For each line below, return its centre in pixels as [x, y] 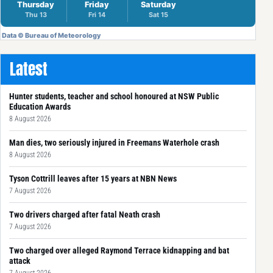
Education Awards [40, 106]
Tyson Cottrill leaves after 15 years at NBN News [93, 178]
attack [20, 261]
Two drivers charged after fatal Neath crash [85, 214]
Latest [29, 69]
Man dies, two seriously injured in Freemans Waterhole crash [114, 142]
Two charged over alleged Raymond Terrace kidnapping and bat [119, 250]
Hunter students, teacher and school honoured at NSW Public [114, 96]
